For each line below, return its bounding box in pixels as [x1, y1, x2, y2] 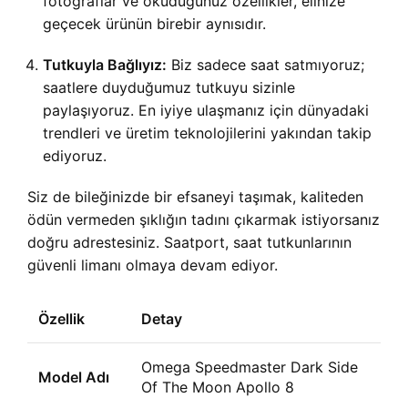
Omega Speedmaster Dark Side [141, 358, 358, 376]
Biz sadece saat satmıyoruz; [167, 56, 364, 74]
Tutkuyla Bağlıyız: [43, 56, 167, 74]
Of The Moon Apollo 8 [141, 378, 294, 396]
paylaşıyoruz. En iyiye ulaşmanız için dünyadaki [43, 101, 369, 119]
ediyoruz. [43, 147, 107, 165]
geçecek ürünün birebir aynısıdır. [43, 15, 266, 33]
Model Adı [38, 368, 109, 386]
